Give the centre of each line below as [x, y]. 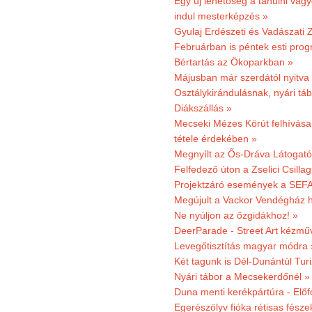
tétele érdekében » [216, 139]
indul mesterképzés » [221, 16]
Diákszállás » [203, 108]
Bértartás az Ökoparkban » [234, 62]
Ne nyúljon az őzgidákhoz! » [236, 215]
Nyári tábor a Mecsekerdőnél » [242, 276]
